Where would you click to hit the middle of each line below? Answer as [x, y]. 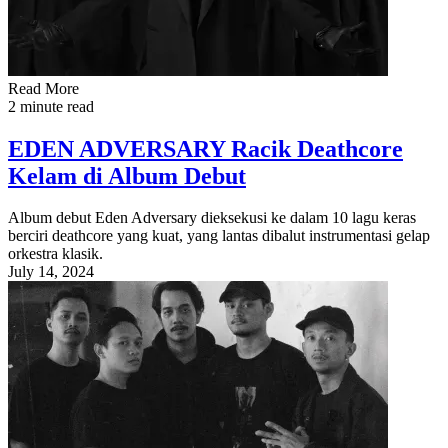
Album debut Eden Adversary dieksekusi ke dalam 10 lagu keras [212, 218]
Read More [43, 88]
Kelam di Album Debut [127, 175]
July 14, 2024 [51, 272]
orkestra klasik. [55, 254]
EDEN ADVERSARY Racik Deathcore [205, 148]
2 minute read [51, 106]
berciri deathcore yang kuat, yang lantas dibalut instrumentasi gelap [219, 236]
